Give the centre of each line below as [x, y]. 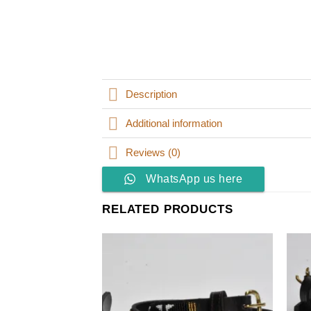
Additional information [174, 124]
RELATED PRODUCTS [168, 210]
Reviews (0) [153, 153]
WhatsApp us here [194, 179]
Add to [251, 267]
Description [152, 94]
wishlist [252, 275]
